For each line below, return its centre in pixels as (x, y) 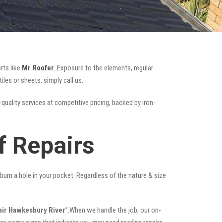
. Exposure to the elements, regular (104, 68)
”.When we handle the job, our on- (113, 210)
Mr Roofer (38, 68)
